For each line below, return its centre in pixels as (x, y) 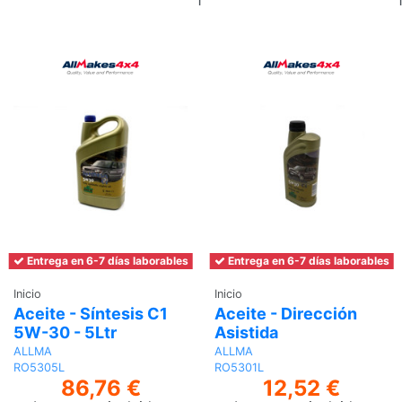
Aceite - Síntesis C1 (91, 313)
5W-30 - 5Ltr (65, 332)
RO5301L (239, 367)
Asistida (246, 332)
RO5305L (39, 367)
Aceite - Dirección (286, 313)
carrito (251, 32)
